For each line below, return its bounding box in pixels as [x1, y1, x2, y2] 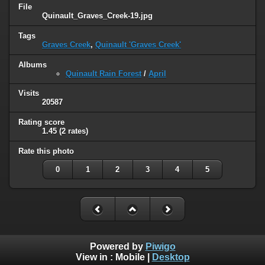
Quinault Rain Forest [66, 69, 141, 78]
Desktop [151, 251, 190, 262]
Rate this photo [18, 147, 74, 156]
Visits [18, 89, 39, 98]
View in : [75, 251, 115, 262]
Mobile [115, 251, 145, 262]
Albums [18, 60, 47, 69]
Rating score [18, 118, 64, 127]
